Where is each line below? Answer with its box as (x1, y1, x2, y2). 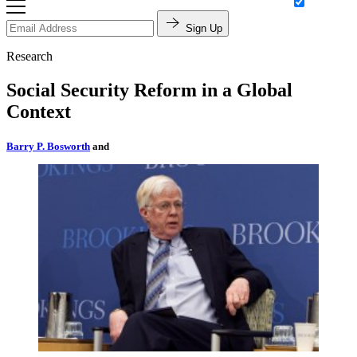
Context (6, 101, 71, 123)
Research (6, 49, 53, 64)
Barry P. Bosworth (6, 140, 90, 153)
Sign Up (186, 22, 222, 35)
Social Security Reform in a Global (6, 80, 292, 101)
